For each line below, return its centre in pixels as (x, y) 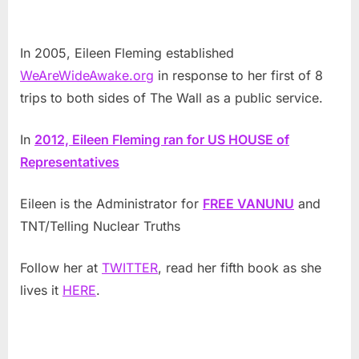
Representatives (70, 162)
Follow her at (61, 268)
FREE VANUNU (248, 204)
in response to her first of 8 (238, 76)
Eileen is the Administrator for (111, 204)
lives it (41, 290)
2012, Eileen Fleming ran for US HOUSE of (162, 140)
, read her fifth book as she (240, 268)
